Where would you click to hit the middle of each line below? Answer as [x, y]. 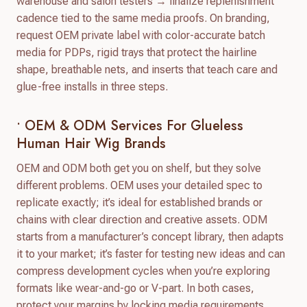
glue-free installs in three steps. [92, 86]
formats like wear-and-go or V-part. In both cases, [135, 288]
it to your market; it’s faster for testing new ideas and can [151, 254]
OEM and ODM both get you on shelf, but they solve [139, 168]
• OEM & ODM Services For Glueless [130, 125]
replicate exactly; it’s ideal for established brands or [139, 202]
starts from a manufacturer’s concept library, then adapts [150, 236]
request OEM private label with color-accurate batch [141, 35]
